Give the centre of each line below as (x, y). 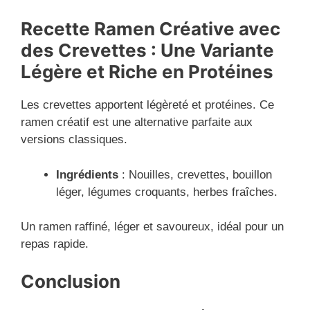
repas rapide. (55, 244)
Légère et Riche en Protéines (147, 72)
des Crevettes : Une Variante (147, 51)
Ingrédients (87, 174)
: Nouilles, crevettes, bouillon (195, 174)
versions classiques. (74, 140)
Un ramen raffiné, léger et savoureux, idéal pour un (152, 227)
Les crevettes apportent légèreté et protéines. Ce (147, 105)
